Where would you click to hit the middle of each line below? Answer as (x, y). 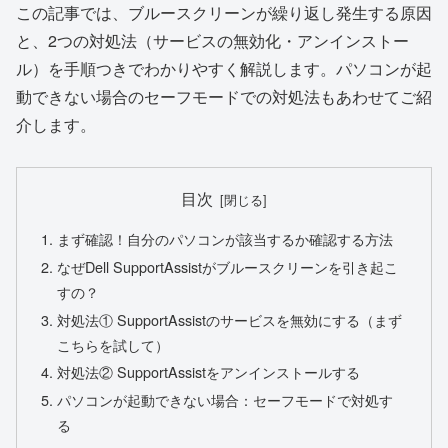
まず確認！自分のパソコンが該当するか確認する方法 (225, 238)
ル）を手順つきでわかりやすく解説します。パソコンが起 (224, 68)
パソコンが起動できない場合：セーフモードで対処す (225, 400)
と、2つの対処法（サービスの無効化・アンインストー (212, 40)
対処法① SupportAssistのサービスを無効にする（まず (230, 319)
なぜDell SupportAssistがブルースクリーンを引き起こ (228, 266)
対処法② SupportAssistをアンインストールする (209, 372)
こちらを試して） (113, 344)
